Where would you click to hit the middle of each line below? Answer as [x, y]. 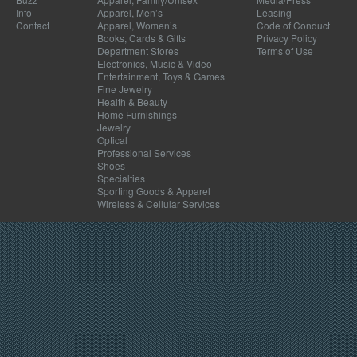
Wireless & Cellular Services [159, 204]
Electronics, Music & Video [155, 64]
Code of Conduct [293, 25]
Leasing [274, 13]
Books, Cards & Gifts [141, 38]
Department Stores [138, 51]
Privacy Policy [287, 38]
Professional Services [144, 153]
